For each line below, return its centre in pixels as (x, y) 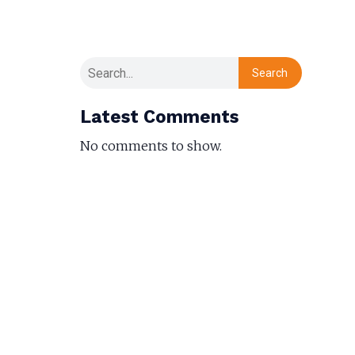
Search (270, 73)
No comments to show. (151, 146)
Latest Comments (159, 116)
